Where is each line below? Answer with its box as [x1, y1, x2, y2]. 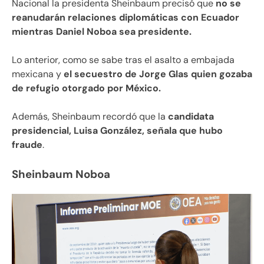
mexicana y [12, 67, 61, 80]
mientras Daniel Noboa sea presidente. [12, 25, 192, 38]
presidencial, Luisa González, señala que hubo [12, 124, 223, 137]
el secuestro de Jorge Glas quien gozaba [61, 67, 252, 80]
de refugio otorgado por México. [12, 81, 161, 94]
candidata [166, 110, 214, 123]
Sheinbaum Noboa [12, 166, 110, 181]
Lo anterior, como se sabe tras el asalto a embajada [12, 53, 235, 66]
